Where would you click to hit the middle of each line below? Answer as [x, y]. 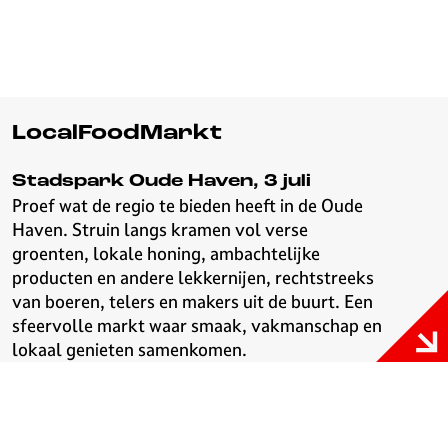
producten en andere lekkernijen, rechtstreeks [193, 277]
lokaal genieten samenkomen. [129, 349]
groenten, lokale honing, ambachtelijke [166, 253]
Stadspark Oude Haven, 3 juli [161, 181]
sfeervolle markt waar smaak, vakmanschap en [197, 325]
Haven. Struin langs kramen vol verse [160, 229]
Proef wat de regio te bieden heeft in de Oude [187, 205]
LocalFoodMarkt [117, 133]
